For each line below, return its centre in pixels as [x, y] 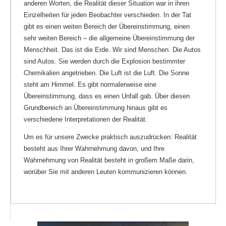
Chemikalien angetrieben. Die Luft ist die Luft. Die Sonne [106, 73]
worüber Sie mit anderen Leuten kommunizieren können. [106, 172]
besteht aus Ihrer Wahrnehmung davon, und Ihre [94, 148]
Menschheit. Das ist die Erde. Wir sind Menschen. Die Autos [112, 49]
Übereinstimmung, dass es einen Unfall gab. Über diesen [107, 96]
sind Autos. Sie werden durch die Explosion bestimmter [104, 61]
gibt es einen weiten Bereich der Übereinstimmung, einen [107, 26]
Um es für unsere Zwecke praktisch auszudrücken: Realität [110, 137]
